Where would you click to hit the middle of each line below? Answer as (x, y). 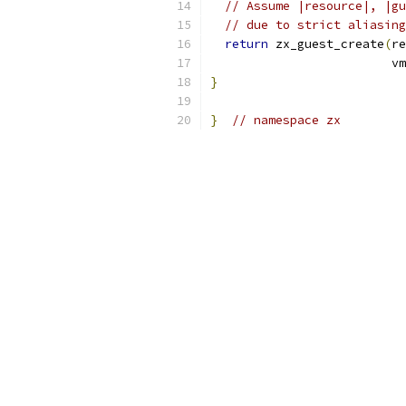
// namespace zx (286, 120)
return (246, 44)
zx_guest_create (326, 44)
